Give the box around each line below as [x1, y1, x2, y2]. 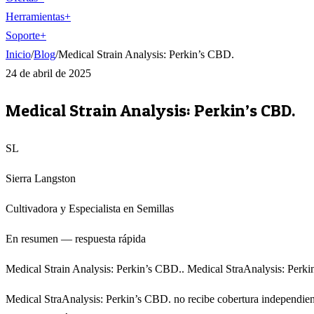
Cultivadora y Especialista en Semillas [6, 202, 174, 214]
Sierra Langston [6, 172, 76, 184]
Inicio [6, 48, 31, 60]
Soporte [6, 29, 40, 41]
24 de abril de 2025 [6, 67, 91, 79]
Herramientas [6, 11, 64, 22]
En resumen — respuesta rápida [6, 232, 146, 245]
